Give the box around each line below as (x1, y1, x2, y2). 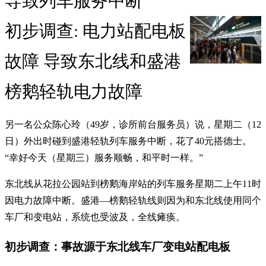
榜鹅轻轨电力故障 (5, 82, 142, 102)
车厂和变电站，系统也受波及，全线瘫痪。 (5, 212, 185, 223)
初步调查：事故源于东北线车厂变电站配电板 (5, 240, 230, 254)
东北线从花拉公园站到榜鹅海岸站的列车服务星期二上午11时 (5, 179, 261, 189)
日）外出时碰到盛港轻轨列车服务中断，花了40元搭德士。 (5, 136, 252, 147)
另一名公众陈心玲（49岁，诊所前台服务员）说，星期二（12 (5, 119, 261, 130)
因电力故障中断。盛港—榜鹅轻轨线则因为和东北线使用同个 (5, 195, 261, 206)
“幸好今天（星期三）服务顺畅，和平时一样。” (5, 153, 203, 163)
